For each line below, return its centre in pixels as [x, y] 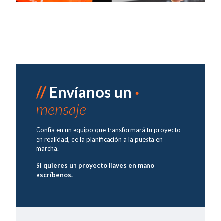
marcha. [47, 149]
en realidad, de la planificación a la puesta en [99, 139]
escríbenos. [54, 175]
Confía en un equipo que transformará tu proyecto [108, 130]
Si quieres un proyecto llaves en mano [95, 166]
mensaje [61, 109]
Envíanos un [92, 92]
